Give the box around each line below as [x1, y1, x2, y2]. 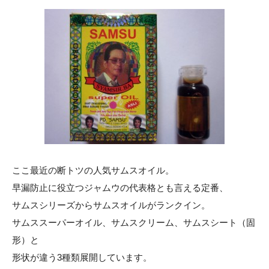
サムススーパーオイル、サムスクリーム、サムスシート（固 [12, 217, 255, 228]
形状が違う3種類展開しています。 [12, 252, 152, 263]
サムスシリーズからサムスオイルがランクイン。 [12, 200, 210, 211]
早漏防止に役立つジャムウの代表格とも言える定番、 [12, 183, 228, 193]
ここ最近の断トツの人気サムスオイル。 [12, 165, 174, 176]
